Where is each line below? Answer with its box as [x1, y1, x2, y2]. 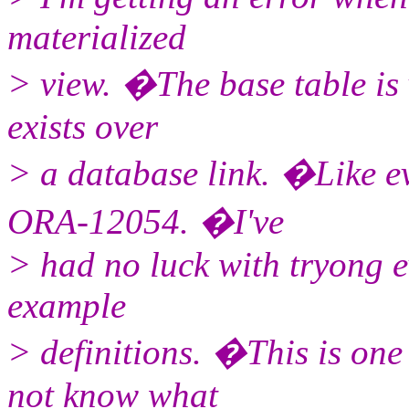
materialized [7, 16, 186, 57]
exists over [7, 106, 158, 146]
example [7, 285, 126, 325]
